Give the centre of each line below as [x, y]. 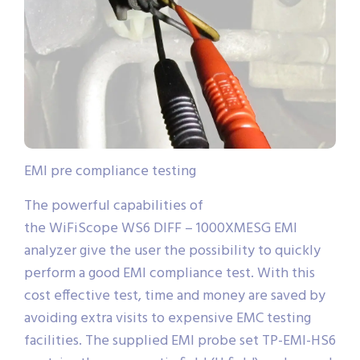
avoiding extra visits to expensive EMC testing [168, 319]
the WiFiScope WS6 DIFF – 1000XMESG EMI [161, 229]
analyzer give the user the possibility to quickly [172, 252]
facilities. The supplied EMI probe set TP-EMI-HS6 [180, 342]
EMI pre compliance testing [110, 172]
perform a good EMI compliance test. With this [170, 274]
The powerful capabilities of [114, 207]
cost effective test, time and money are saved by [175, 297]
